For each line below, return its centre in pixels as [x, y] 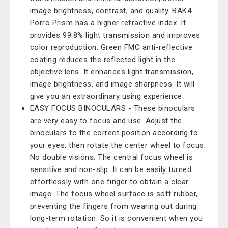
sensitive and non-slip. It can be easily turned [111, 169]
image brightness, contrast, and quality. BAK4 [111, 11]
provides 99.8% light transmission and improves [115, 35]
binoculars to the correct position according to [114, 133]
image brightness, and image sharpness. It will [112, 84]
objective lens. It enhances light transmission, [112, 72]
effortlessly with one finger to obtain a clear [109, 182]
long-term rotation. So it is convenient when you [116, 218]
